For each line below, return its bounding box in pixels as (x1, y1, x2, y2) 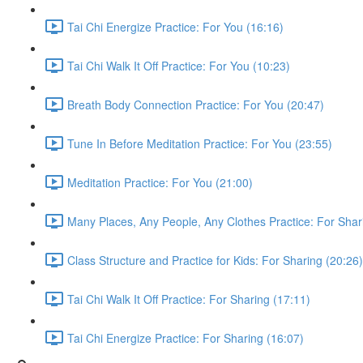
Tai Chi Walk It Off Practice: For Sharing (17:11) (67, 290, 310, 307)
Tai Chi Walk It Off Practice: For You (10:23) (67, 57, 290, 74)
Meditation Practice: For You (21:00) (67, 173, 253, 190)
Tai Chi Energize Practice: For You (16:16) (67, 18, 284, 35)
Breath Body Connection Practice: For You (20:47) (67, 96, 324, 113)
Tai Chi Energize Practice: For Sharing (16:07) (67, 329, 304, 346)
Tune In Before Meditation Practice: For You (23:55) (67, 135, 332, 152)
